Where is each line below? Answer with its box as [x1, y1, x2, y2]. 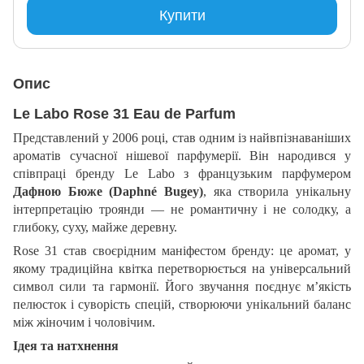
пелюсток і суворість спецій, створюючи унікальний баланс [13, 297, 351, 311]
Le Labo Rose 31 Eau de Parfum [13, 105, 236, 122]
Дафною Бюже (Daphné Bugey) [13, 184, 203, 198]
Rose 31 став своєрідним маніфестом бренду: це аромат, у [13, 243, 351, 258]
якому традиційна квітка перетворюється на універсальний [13, 261, 351, 275]
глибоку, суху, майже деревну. [13, 219, 177, 234]
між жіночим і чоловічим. [13, 314, 155, 329]
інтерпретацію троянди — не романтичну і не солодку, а [13, 201, 351, 216]
